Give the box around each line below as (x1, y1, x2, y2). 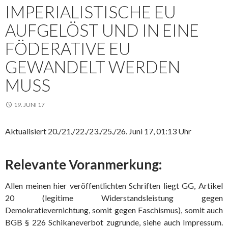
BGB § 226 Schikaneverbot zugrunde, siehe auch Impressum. (5, 217, 223, 227)
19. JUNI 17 (14, 101, 45, 108)
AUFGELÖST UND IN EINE (5, 20, 199, 40)
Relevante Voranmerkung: (5, 156, 162, 173)
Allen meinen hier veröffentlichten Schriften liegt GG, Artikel (5, 181, 223, 190)
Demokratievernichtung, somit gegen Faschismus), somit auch (5, 205, 223, 215)
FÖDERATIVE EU (5, 38, 131, 59)
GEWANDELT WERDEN (5, 56, 180, 77)
